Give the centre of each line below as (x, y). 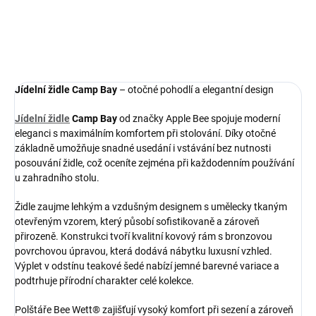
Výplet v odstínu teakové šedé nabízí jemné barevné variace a (147, 266)
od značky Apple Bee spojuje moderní (199, 119)
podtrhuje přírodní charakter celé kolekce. (104, 281)
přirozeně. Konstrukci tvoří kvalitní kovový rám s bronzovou (144, 236)
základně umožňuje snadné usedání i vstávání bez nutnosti (143, 148)
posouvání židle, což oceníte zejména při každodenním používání (154, 163)
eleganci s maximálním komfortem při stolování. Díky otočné (145, 133)
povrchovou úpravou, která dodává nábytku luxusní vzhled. (144, 251)
